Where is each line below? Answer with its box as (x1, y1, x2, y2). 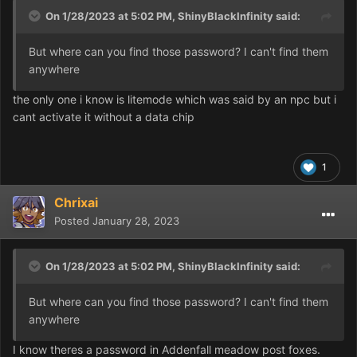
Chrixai (54, 194, 98, 210)
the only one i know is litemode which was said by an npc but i (13, 92, 336, 106)
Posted (54, 214, 92, 227)
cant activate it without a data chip (13, 109, 194, 124)
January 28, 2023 (92, 214, 179, 227)
